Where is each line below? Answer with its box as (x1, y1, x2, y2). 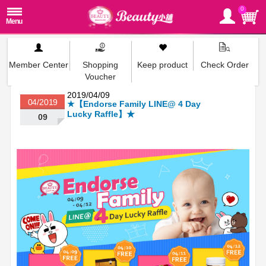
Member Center (9, 60, 69, 69)
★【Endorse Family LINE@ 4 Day (67, 99, 201, 109)
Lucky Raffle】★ (67, 109, 135, 119)
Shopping (83, 60, 119, 69)
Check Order (200, 60, 249, 69)
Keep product (137, 60, 188, 69)
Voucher (85, 72, 116, 81)
